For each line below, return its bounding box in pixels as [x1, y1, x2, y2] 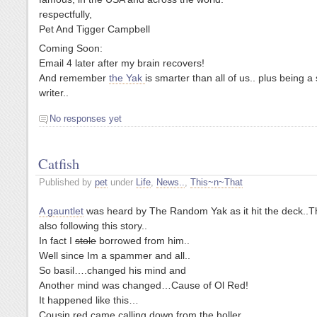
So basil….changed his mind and [39, 264, 186, 276]
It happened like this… [39, 294, 139, 306]
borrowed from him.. [96, 234, 190, 246]
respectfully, [39, 8, 92, 21]
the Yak [109, 72, 145, 84]
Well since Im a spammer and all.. [39, 249, 190, 261]
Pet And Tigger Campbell [39, 23, 150, 35]
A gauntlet [39, 204, 83, 217]
